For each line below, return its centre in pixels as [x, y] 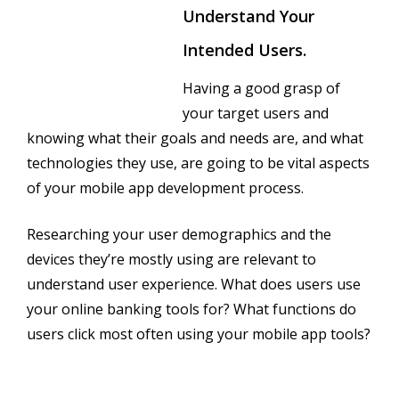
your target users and [256, 113]
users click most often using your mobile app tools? [199, 334]
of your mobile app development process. [165, 187]
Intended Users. [244, 49]
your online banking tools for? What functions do [191, 309]
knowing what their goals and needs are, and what [195, 138]
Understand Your [248, 16]
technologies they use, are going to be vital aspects [198, 163]
